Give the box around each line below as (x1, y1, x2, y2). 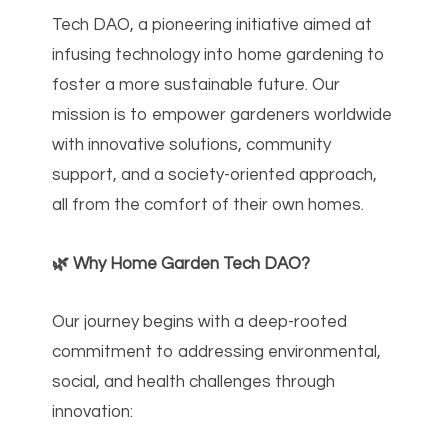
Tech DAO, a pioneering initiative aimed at (52, 16, 373, 35)
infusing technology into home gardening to (52, 46, 386, 65)
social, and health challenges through (52, 372, 336, 391)
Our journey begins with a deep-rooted (52, 312, 348, 331)
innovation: (52, 402, 134, 421)
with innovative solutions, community (52, 136, 332, 155)
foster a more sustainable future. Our (52, 76, 341, 95)
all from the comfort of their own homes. (52, 196, 365, 215)
